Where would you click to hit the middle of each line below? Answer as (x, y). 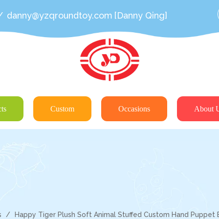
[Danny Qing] (141, 15)
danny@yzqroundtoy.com (60, 15)
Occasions (134, 109)
